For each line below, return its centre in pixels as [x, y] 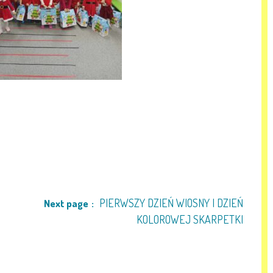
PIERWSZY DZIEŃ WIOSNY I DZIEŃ [171, 203]
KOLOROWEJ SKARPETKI [190, 219]
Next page [66, 203]
